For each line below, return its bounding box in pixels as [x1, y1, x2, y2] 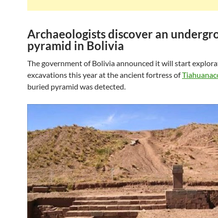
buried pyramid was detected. [27, 82, 126, 91]
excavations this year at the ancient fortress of [27, 70, 182, 79]
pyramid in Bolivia [27, 38, 124, 53]
